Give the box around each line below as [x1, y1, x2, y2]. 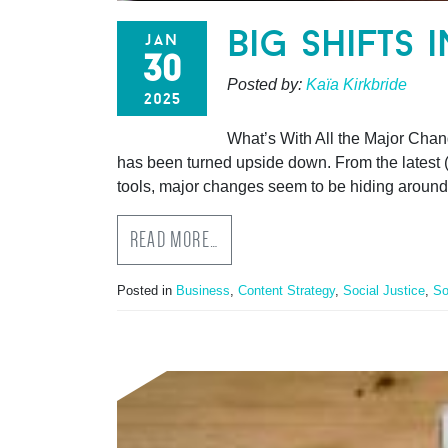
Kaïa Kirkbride [306, 75, 407, 93]
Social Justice [343, 282, 425, 298]
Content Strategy [238, 282, 335, 298]
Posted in [117, 282, 176, 298]
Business [176, 282, 230, 298]
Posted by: [227, 75, 306, 93]
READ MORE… [130, 226, 219, 252]
